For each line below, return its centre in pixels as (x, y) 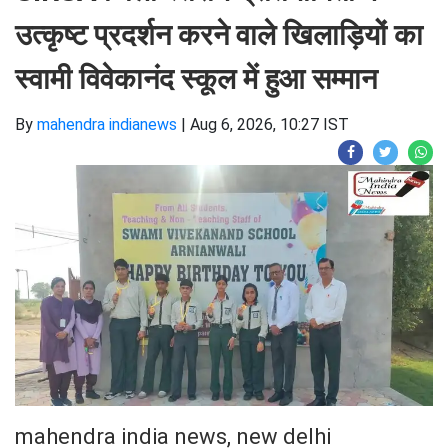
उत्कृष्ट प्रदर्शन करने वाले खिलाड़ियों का (219, 35)
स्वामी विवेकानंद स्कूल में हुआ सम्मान (196, 79)
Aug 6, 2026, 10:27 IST (269, 125)
